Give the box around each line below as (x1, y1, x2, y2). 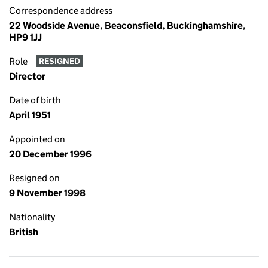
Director (9, 71, 45, 82)
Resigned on (9, 172, 60, 184)
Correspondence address (9, 5, 112, 16)
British (9, 226, 38, 237)
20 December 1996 (9, 148, 92, 160)
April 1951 (9, 109, 51, 121)
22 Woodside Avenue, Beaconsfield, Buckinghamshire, (9, 20, 246, 31)
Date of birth (9, 95, 61, 106)
